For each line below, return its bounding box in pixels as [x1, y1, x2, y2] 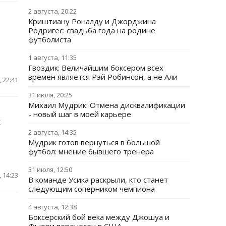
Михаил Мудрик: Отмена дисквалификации [28, 100, 185, 110]
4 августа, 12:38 [28, 202, 77, 211]
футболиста [28, 34, 71, 44]
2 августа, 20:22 [28, 7, 77, 16]
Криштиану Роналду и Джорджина [28, 16, 156, 26]
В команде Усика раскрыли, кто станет [28, 175, 168, 185]
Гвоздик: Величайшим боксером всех [28, 63, 163, 73]
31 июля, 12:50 [28, 165, 72, 174]
